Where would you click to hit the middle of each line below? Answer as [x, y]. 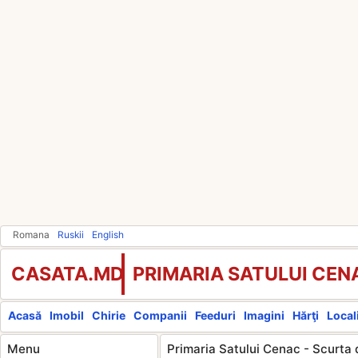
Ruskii [71, 235]
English [108, 235]
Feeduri [215, 315]
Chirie [109, 315]
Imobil [67, 315]
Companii [160, 315]
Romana [31, 235]
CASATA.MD [68, 274]
